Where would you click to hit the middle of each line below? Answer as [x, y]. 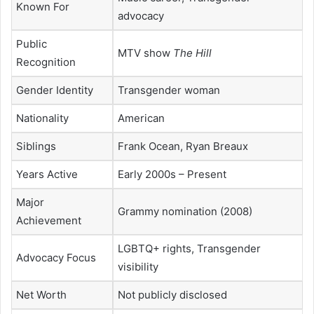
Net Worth [41, 294]
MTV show [145, 53]
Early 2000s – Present [172, 174]
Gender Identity [55, 90]
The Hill [192, 53]
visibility [138, 266]
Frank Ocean [149, 146]
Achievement [49, 220]
